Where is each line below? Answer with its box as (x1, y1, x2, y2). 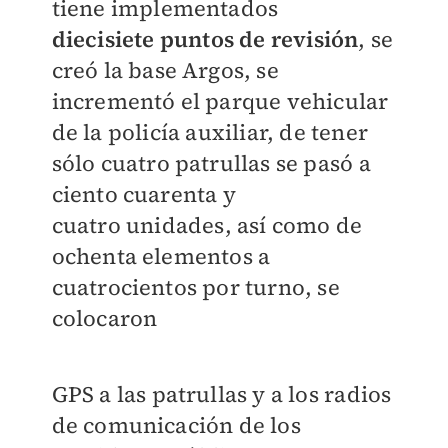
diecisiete (51, 24, 160, 55)
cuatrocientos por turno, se (51, 272, 340, 303)
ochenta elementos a (51, 241, 271, 272)
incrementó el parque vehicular (51, 86, 389, 117)
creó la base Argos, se (51, 55, 279, 86)
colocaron (51, 303, 163, 334)
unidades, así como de (125, 210, 363, 241)
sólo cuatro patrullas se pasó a (51, 148, 371, 179)
